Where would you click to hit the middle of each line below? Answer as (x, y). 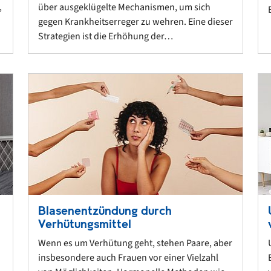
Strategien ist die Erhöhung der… (106, 37)
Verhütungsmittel (85, 224)
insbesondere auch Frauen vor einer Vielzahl (128, 257)
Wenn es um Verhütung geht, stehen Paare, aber (135, 243)
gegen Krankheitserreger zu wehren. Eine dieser (135, 22)
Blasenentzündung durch (105, 211)
